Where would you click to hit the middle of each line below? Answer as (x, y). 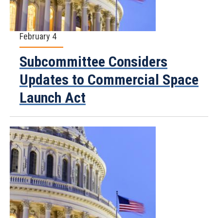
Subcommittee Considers (93, 62)
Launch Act (53, 98)
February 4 (38, 36)
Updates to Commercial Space (109, 80)
